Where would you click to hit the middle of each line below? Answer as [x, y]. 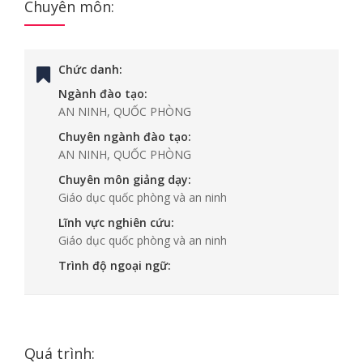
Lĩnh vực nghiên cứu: [116, 222]
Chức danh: [90, 69]
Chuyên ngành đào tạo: [125, 137]
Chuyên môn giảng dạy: [125, 179]
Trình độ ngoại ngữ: [115, 265]
